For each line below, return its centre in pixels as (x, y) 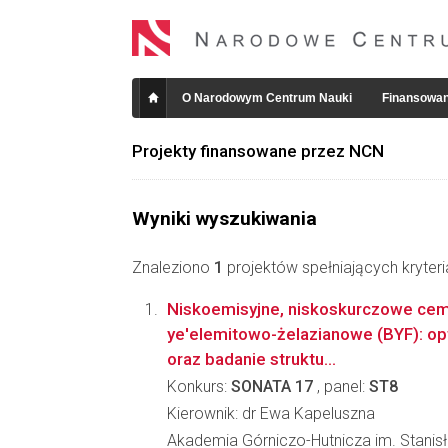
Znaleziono (173, 267)
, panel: (341, 386)
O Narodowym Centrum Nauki (267, 98)
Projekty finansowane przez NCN (258, 151)
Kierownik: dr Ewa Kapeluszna (271, 413)
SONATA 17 (272, 386)
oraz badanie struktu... (251, 359)
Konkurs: (199, 386)
